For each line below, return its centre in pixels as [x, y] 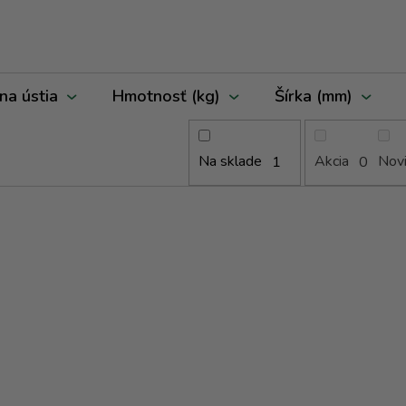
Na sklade [230, 162]
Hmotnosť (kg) [166, 96]
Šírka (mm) [314, 96]
